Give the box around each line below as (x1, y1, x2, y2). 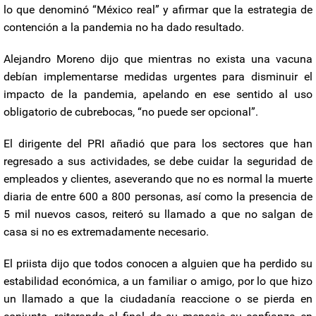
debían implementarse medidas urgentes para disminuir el (4, 69, 312, 83)
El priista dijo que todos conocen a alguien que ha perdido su (4, 256, 312, 270)
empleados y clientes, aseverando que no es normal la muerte (4, 171, 312, 186)
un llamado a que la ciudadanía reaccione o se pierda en (4, 291, 312, 305)
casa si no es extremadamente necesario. (4, 224, 209, 238)
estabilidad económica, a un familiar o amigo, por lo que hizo (4, 274, 312, 288)
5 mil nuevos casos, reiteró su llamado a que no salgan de (4, 207, 312, 221)
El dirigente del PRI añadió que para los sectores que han (4, 136, 312, 150)
